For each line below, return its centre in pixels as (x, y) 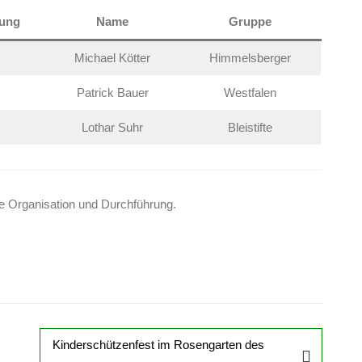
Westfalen (250, 93)
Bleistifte (250, 127)
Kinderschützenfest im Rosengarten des (158, 345)
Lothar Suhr (113, 127)
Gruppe (250, 21)
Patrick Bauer (112, 93)
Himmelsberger (250, 58)
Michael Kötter (113, 58)
